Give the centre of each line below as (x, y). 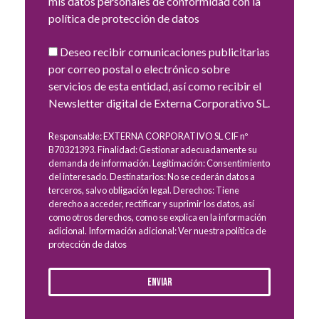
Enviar (159, 282)
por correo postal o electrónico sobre (139, 69)
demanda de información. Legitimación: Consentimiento (159, 163)
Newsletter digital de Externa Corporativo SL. (159, 103)
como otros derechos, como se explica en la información (157, 218)
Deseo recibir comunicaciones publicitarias (165, 52)
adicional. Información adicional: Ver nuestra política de (157, 231)
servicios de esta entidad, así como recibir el (155, 86)
